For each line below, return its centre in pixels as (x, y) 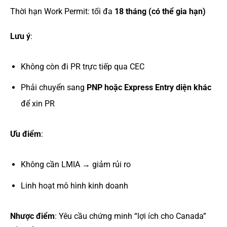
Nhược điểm (32, 216)
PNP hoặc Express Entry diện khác (149, 88)
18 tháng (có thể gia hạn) (160, 11)
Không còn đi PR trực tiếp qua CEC (82, 66)
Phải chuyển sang (53, 88)
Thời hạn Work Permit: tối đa (62, 11)
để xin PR (37, 104)
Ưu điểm (26, 134)
